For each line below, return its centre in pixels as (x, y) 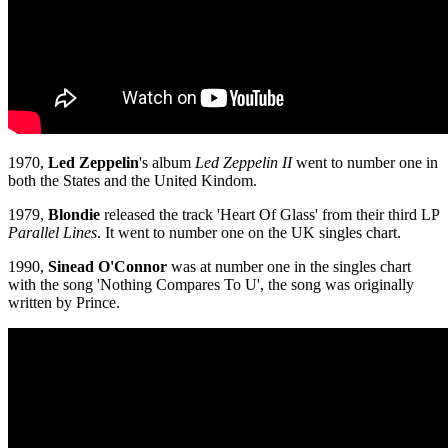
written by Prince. (64, 303)
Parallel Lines (52, 233)
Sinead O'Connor (107, 267)
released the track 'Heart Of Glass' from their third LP (269, 215)
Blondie (72, 215)
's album (167, 163)
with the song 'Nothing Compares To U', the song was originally (211, 285)
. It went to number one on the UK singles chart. (249, 233)
